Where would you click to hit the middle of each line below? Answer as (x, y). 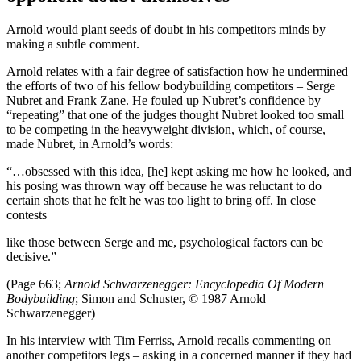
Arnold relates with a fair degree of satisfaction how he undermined (177, 71)
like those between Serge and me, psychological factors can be (165, 242)
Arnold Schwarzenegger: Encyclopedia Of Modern (194, 284)
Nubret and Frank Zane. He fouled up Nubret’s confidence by (164, 100)
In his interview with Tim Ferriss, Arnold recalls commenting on (169, 340)
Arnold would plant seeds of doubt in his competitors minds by (166, 29)
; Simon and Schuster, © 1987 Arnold (170, 298)
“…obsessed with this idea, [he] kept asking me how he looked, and (179, 171)
